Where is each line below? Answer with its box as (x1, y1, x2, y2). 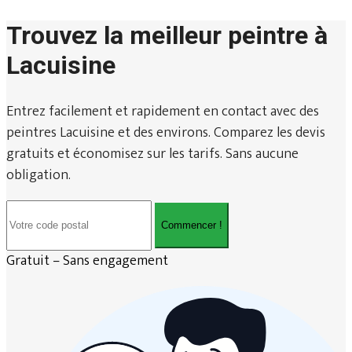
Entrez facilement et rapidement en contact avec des (6, 99, 319, 123)
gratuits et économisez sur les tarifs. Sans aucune (6, 141, 299, 166)
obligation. (6, 163, 71, 187)
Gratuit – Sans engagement (6, 248, 168, 273)
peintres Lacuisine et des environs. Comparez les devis (6, 120, 325, 145)
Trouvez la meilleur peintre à (6, 20, 328, 51)
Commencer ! (161, 219, 222, 232)
